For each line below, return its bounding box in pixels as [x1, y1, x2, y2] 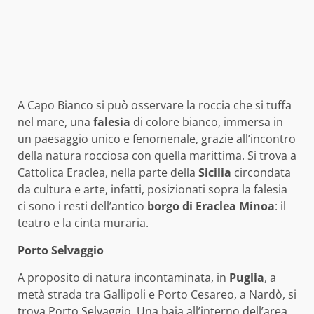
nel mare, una [18, 114, 93, 130]
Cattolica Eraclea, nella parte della [18, 165, 198, 181]
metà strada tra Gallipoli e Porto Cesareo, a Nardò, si [18, 287, 296, 303]
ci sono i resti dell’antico [18, 198, 147, 214]
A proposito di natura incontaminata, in [18, 270, 229, 286]
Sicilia [198, 165, 231, 181]
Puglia [229, 270, 264, 286]
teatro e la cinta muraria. [18, 215, 149, 231]
